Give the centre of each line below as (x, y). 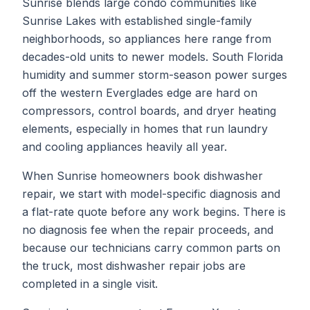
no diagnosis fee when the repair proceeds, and (148, 230)
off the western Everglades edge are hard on (140, 93)
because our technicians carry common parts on (151, 248)
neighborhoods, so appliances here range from (147, 39)
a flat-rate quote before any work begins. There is (154, 212)
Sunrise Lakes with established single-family (137, 21)
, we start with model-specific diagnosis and (166, 194)
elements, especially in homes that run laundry (145, 129)
